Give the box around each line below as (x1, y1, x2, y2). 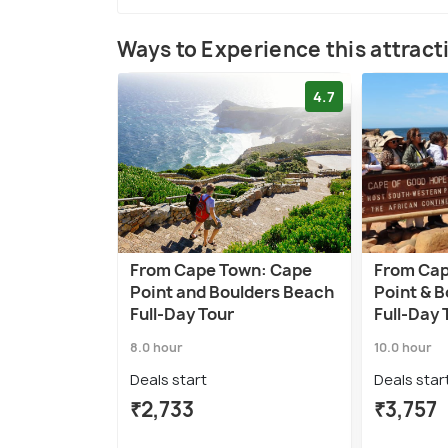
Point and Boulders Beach (130, 281, 334, 304)
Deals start (130, 370, 207, 390)
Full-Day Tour (130, 303, 234, 326)
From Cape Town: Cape (130, 259, 312, 282)
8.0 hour (130, 339, 183, 357)
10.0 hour (374, 339, 432, 357)
